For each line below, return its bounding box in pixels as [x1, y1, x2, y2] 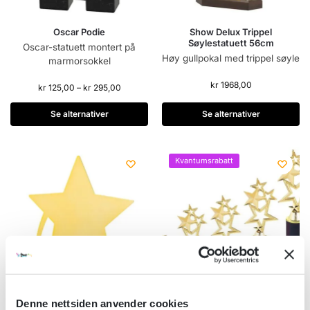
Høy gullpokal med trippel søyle [162, 53, 300, 64]
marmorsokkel [48, 55, 111, 67]
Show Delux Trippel [190, 26, 272, 38]
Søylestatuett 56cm [188, 37, 274, 49]
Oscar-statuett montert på [23, 42, 136, 53]
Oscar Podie [53, 26, 105, 38]
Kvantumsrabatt [175, 155, 233, 165]
